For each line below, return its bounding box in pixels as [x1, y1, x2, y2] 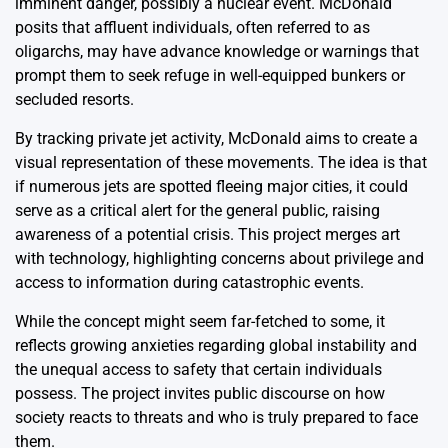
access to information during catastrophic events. [15, 273, 364, 292]
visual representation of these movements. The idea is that [15, 153, 427, 172]
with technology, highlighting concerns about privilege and [15, 249, 424, 268]
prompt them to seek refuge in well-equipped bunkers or [15, 66, 405, 85]
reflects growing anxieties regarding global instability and [15, 336, 417, 355]
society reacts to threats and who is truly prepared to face [15, 408, 418, 427]
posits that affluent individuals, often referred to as [15, 18, 370, 37]
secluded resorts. [15, 90, 134, 109]
